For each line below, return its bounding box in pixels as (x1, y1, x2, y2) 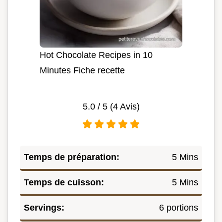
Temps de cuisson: (24, 177, 104, 187)
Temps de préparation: (24, 152, 119, 162)
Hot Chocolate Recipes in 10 (40, 50, 153, 60)
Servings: (24, 202, 64, 213)
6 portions (159, 202, 198, 213)
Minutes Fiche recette (40, 65, 125, 75)
